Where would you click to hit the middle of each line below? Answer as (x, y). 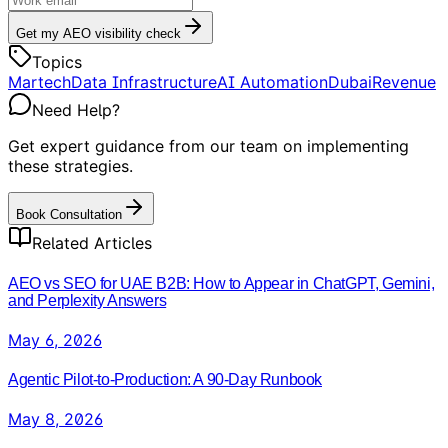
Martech (39, 82)
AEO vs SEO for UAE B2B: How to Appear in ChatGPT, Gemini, (221, 283)
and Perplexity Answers (87, 300)
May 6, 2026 (55, 339)
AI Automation (272, 82)
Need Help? (76, 110)
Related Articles (92, 243)
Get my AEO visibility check (98, 34)
